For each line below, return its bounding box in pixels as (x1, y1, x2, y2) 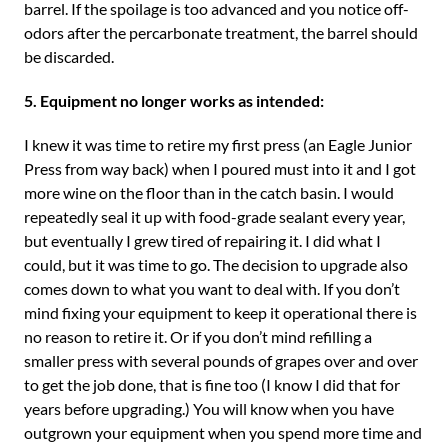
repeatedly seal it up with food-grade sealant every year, (24, 207, 405, 226)
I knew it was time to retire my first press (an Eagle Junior (24, 135, 412, 154)
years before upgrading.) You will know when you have (24, 399, 394, 418)
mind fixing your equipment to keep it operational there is (24, 303, 417, 322)
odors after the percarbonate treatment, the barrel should (24, 23, 418, 42)
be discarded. (24, 47, 114, 66)
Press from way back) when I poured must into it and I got (24, 159, 416, 178)
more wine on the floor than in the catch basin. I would (24, 183, 394, 202)
